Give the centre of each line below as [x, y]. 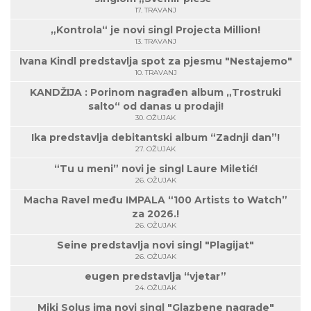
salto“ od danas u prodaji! [155, 107]
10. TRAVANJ [155, 73]
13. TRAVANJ [155, 42]
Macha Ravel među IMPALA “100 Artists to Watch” [155, 200]
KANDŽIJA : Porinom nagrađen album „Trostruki [155, 93]
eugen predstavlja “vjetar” [155, 277]
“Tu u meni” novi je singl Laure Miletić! [155, 169]
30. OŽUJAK [155, 118]
